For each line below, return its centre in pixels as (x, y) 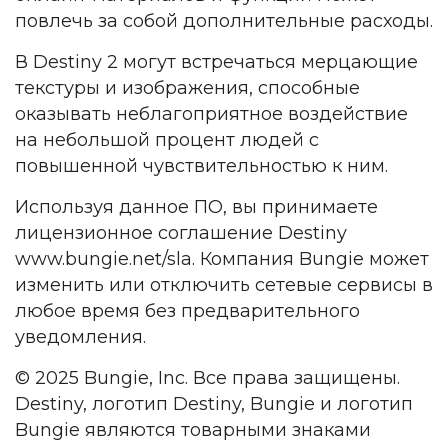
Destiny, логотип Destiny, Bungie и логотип (214, 403)
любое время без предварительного (187, 310)
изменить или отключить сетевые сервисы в (224, 284)
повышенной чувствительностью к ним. (201, 165)
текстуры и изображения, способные (187, 87)
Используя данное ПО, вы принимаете (196, 206)
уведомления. (80, 336)
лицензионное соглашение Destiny (181, 232)
